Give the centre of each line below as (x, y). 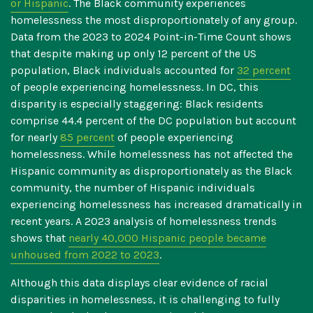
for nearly (35, 138)
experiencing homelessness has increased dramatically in (156, 205)
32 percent (264, 71)
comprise (36, 121)
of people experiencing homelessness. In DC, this (134, 87)
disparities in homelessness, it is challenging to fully (145, 300)
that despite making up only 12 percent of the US (133, 54)
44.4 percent (93, 121)
